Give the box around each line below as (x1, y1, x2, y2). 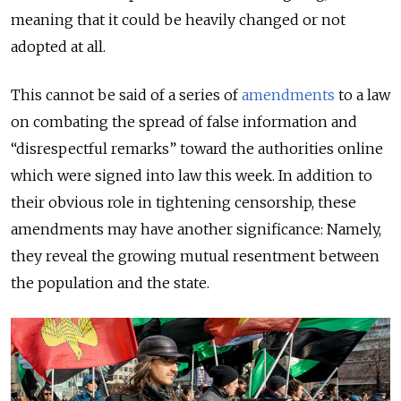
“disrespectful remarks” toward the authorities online (11, 139, 383, 158)
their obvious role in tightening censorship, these (11, 192, 356, 211)
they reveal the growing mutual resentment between (11, 246, 380, 265)
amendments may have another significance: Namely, (11, 219, 381, 238)
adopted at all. (11, 37, 106, 55)
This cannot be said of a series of (11, 85, 242, 104)
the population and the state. (11, 273, 209, 292)
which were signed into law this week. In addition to (11, 166, 372, 184)
